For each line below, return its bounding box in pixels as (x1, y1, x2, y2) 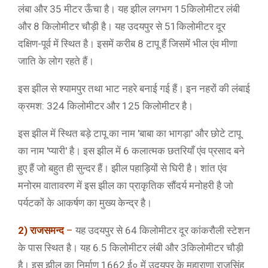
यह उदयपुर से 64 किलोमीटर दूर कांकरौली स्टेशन (73, 224, 250, 236)
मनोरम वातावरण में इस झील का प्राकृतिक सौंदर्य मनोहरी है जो (18, 179, 233, 191)
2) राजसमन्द (18, 224, 64, 236)
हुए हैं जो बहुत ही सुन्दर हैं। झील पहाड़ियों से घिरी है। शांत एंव (18, 162, 227, 174)
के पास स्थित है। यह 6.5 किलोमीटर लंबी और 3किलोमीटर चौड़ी (18, 242, 243, 254)
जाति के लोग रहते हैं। (18, 55, 94, 67)
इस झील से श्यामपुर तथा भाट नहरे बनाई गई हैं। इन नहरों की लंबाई (18, 83, 250, 95)
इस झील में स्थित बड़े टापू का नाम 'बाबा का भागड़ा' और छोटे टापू (18, 127, 241, 139)
